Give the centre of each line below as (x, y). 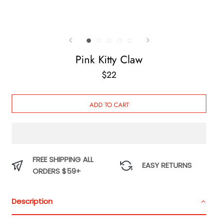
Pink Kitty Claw (109, 60)
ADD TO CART (109, 105)
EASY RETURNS (167, 165)
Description (32, 201)
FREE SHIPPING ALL (63, 160)
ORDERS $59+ (57, 171)
